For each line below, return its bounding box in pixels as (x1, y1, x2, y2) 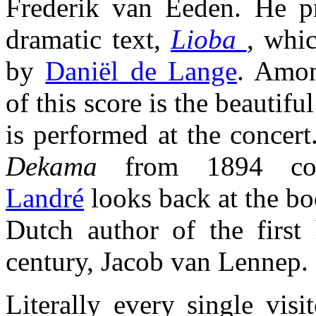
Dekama (6, 150, 97, 181)
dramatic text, (6, 23, 171, 54)
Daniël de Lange (45, 55, 238, 86)
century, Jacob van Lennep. (6, 245, 308, 276)
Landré (6, 182, 84, 213)
